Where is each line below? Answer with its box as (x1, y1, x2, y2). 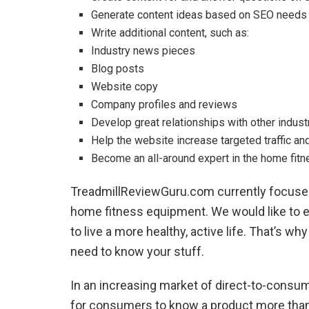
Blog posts (91, 61, 144, 75)
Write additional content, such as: (91, 26, 249, 39)
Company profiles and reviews (91, 97, 237, 111)
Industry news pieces (91, 43, 195, 57)
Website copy (91, 79, 158, 93)
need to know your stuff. (70, 243, 204, 259)
